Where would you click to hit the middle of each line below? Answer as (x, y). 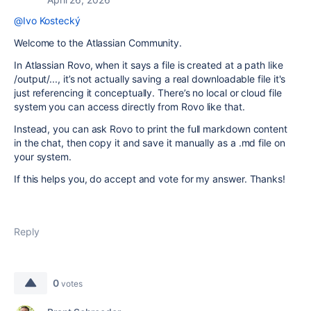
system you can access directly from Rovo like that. (129, 107)
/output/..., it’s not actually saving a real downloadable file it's (150, 79)
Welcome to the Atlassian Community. (98, 43)
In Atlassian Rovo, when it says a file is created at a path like (149, 65)
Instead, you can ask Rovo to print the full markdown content (151, 129)
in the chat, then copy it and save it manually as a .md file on (150, 143)
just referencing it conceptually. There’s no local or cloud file (148, 93)
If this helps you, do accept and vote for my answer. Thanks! (150, 179)
